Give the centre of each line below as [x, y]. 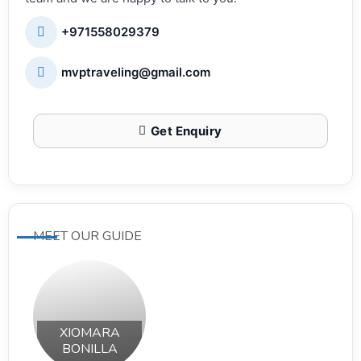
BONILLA [89, 349]
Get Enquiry [186, 131]
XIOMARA [89, 333]
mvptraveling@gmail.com [136, 73]
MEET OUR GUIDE [87, 237]
